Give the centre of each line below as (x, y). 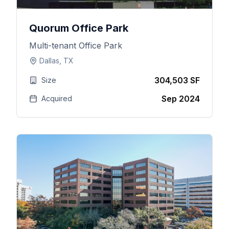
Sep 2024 (180, 99)
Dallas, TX (56, 61)
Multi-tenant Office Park (75, 45)
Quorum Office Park (78, 28)
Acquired (56, 98)
